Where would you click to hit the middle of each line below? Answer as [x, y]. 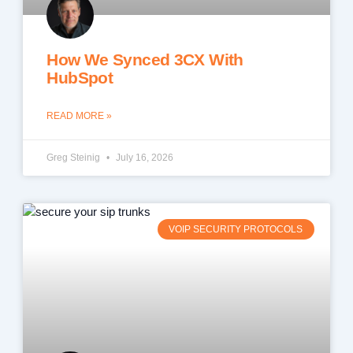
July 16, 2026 [144, 158]
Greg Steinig [75, 158]
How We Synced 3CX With [145, 60]
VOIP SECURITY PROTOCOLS [236, 230]
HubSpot [80, 78]
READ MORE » [80, 116]
